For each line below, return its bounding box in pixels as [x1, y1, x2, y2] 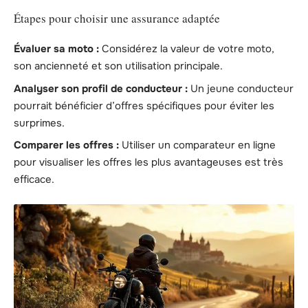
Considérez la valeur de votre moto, [99, 42, 274, 56]
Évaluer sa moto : [14, 42, 99, 56]
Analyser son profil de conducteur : [14, 81, 188, 96]
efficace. [14, 173, 54, 187]
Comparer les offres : [14, 138, 119, 153]
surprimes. [14, 115, 65, 130]
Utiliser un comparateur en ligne [119, 138, 276, 153]
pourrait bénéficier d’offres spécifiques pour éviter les [14, 98, 274, 113]
